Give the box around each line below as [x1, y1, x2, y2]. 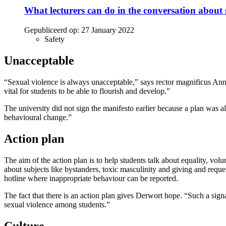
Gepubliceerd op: [24, 26, 79, 35]
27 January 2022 [81, 26, 134, 35]
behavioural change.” [4, 112, 72, 122]
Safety [44, 35, 65, 44]
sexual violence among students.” [4, 200, 110, 209]
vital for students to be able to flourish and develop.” [4, 86, 170, 95]
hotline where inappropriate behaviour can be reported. [4, 174, 178, 183]
